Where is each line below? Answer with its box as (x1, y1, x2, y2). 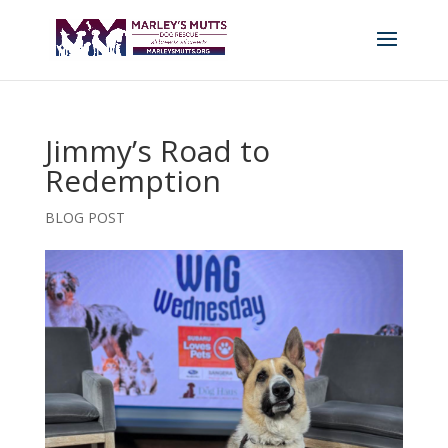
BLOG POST (44, 208, 125, 227)
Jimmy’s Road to (44, 130, 270, 171)
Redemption (44, 160, 221, 201)
